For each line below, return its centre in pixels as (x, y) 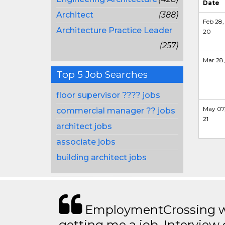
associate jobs (86, 142)
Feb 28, (213, 21)
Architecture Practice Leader (114, 30)
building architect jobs (101, 157)
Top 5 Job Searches (102, 74)
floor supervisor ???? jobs (108, 95)
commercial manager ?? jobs (116, 110)
